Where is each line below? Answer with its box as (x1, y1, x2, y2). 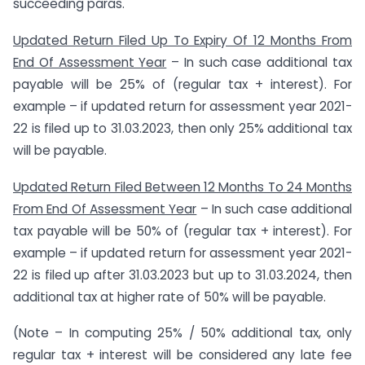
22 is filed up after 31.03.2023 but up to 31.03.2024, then (13, 266, 352, 284)
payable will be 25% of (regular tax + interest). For (13, 75, 352, 93)
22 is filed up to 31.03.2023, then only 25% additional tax (13, 119, 352, 137)
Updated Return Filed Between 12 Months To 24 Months (13, 178, 352, 196)
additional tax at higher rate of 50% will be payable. (13, 288, 326, 306)
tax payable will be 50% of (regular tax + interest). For (13, 222, 352, 240)
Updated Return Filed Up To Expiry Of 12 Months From (13, 31, 352, 49)
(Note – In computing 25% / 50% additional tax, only (13, 324, 352, 342)
